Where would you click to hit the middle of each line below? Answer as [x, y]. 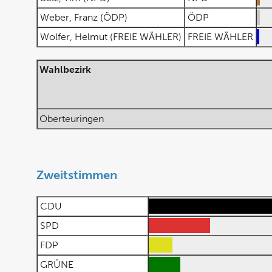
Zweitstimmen [77, 175]
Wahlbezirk [65, 70]
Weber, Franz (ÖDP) [84, 17]
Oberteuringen [72, 119]
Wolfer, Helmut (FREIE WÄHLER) [111, 37]
